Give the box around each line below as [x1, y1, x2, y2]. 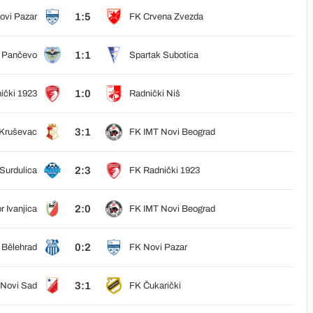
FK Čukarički [129, 281, 181, 291]
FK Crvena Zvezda [129, 12, 203, 22]
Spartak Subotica [129, 50, 198, 60]
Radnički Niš [129, 89, 180, 99]
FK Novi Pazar [129, 242, 187, 252]
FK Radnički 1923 [129, 166, 200, 175]
